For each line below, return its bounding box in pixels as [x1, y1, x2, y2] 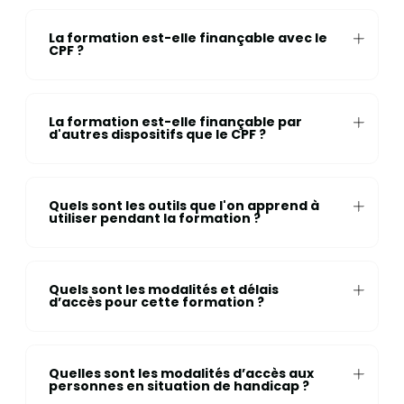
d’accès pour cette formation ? [48, 293, 264, 312]
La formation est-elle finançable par [48, 113, 302, 132]
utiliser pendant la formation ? [48, 209, 261, 228]
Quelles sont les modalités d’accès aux [48, 364, 314, 383]
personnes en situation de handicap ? [48, 377, 309, 396]
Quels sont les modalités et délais [48, 280, 279, 299]
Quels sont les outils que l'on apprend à [48, 197, 319, 216]
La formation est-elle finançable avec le [48, 29, 327, 48]
